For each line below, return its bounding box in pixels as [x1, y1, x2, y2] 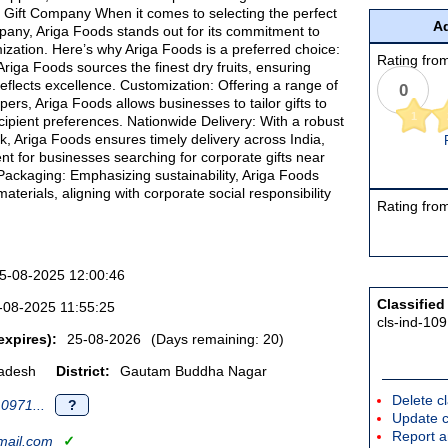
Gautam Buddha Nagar [120, 363, 267, 379]
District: [56, 363, 110, 379]
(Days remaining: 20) [151, 331, 284, 347]
